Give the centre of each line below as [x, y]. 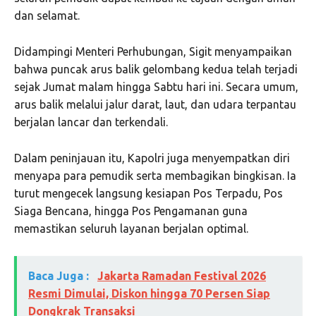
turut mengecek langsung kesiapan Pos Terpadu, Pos [148, 194]
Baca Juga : [60, 276]
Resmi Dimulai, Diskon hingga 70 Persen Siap [149, 294]
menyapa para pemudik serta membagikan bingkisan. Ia [155, 176]
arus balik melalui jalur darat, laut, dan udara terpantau [155, 105]
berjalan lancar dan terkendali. [91, 122]
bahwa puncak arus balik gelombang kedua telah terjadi [156, 69]
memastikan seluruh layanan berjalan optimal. [131, 229]
